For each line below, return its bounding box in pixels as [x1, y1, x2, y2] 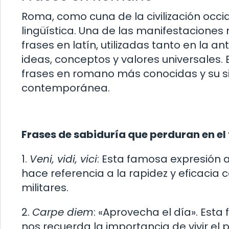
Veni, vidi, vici [30, 152, 97, 167]
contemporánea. [21, 80, 110, 95]
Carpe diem [32, 205, 94, 220]
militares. [21, 180, 68, 195]
